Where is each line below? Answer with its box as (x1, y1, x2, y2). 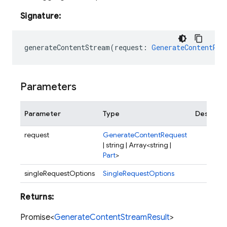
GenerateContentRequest (103, 130, 187, 139)
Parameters (20, 81, 77, 93)
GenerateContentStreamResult (54, 212, 170, 222)
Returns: (20, 192, 54, 202)
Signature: (20, 11, 61, 21)
